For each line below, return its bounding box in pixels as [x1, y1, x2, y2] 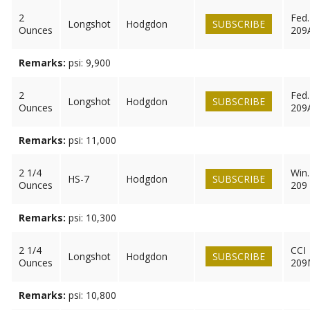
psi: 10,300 [69, 211, 116, 224]
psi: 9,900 [69, 56, 111, 69]
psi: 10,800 [69, 289, 116, 302]
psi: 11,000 [69, 134, 116, 147]
